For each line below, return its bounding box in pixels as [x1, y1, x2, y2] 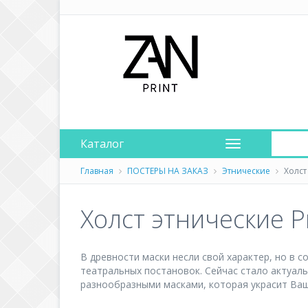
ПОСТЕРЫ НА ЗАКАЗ [127, 165, 208, 177]
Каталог [80, 136, 124, 151]
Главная [80, 165, 113, 177]
